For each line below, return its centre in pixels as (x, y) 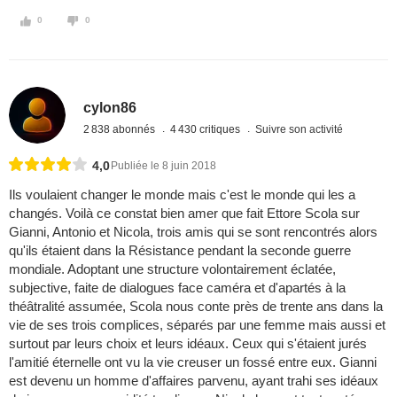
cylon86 (110, 107)
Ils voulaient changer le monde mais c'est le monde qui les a (182, 195)
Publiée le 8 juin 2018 (163, 166)
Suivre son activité (300, 129)
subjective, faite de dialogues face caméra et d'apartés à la (177, 288)
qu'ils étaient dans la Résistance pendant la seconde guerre (180, 251)
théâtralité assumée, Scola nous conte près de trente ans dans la (196, 307)
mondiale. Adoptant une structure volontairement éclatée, (172, 269)
